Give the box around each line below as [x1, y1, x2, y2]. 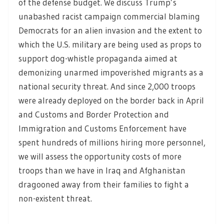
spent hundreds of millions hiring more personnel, [18, 137, 205, 148]
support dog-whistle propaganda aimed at [18, 53, 177, 64]
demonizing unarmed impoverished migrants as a [18, 67, 203, 78]
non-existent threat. [18, 193, 92, 204]
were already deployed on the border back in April [18, 95, 204, 106]
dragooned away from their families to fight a [18, 179, 189, 190]
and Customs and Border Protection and [18, 109, 169, 120]
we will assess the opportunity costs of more [18, 151, 181, 162]
